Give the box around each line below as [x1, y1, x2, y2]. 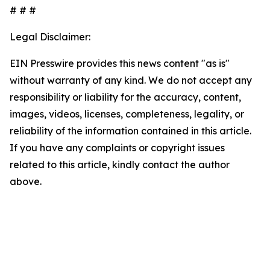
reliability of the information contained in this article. [10, 125, 251, 137]
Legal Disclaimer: [10, 31, 90, 43]
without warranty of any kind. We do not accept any [10, 74, 252, 86]
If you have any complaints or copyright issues [10, 142, 225, 154]
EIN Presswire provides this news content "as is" [10, 57, 230, 69]
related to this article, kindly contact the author [10, 159, 230, 171]
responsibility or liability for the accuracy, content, [10, 91, 241, 103]
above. [10, 175, 42, 187]
